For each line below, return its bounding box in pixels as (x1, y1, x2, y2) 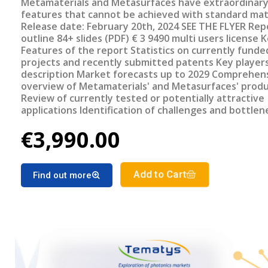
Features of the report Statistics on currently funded (21, 44, 130, 57)
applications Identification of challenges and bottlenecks (21, 103, 80, 117)
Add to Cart (133, 169, 187, 181)
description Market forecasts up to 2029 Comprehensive (21, 68, 212, 81)
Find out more (33, 170, 92, 181)
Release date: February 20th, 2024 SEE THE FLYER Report (21, 20, 248, 33)
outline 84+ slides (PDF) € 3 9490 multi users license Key (21, 32, 57, 45)
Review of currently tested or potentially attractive (21, 92, 264, 105)
